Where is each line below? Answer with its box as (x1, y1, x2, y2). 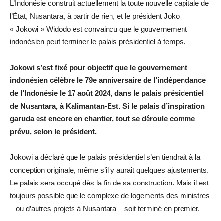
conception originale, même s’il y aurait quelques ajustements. (10, 166, 209, 175)
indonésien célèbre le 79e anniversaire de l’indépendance (10, 76, 206, 85)
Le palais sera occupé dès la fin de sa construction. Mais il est (10, 179, 209, 187)
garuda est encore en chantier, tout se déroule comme (10, 114, 195, 123)
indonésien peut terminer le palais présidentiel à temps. (10, 37, 185, 46)
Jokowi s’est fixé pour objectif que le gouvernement (10, 63, 187, 72)
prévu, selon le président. (10, 127, 97, 136)
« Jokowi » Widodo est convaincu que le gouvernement (10, 25, 187, 34)
